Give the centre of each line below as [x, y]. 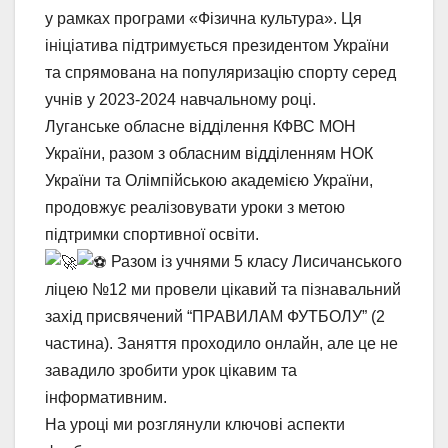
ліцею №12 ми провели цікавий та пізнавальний [223, 289]
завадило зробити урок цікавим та [171, 370]
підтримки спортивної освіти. [152, 234]
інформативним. [106, 397]
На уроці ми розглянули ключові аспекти [195, 424]
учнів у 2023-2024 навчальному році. [180, 99]
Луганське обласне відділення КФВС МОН [200, 126]
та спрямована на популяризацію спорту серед [220, 72]
